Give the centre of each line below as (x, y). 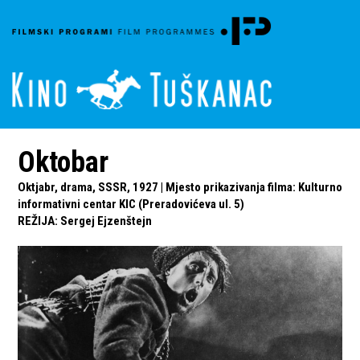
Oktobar (63, 162)
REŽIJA (37, 221)
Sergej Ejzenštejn (106, 221)
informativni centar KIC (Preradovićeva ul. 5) (131, 204)
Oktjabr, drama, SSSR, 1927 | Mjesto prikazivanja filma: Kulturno (180, 187)
